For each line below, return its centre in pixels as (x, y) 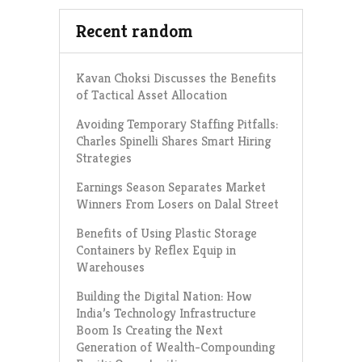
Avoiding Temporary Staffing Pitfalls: (177, 124)
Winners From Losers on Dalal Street (177, 204)
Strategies (103, 158)
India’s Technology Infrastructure (166, 313)
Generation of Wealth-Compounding (175, 347)
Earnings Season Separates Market (170, 187)
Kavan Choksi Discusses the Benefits (176, 78)
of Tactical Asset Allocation (151, 95)
